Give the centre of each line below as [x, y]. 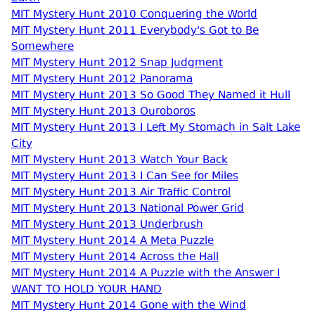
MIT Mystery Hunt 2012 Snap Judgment [117, 64]
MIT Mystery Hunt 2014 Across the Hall [115, 258]
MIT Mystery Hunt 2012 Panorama [102, 80]
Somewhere [43, 47]
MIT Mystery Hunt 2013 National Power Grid [128, 209]
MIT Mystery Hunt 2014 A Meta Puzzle [112, 242]
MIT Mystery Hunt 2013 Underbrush [107, 225]
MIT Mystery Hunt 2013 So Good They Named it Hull [151, 96]
